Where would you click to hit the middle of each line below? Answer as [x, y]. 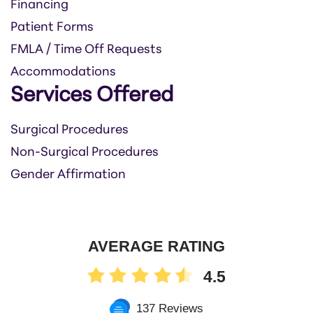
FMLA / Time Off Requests [86, 50]
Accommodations [63, 73]
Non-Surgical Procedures [85, 153]
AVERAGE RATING [156, 246]
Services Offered [92, 96]
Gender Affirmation [68, 175]
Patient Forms [52, 28]
